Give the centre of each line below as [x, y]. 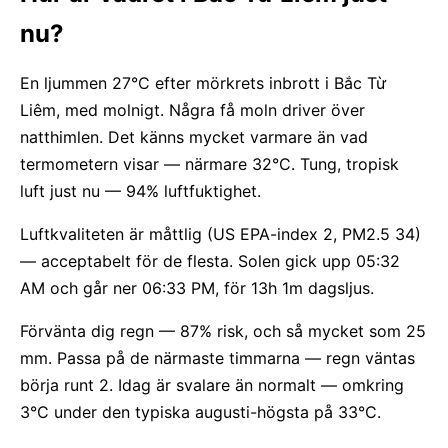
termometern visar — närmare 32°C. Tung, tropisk [209, 164]
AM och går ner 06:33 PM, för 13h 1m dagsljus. [197, 288]
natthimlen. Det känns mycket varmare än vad [194, 137]
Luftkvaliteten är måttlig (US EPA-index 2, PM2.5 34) [220, 234]
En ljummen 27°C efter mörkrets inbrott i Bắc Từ [203, 83]
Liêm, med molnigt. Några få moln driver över [192, 110]
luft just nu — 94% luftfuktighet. [140, 191]
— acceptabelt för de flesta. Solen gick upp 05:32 [210, 261]
